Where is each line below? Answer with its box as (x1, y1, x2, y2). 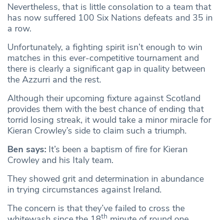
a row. (7, 23, 31, 35)
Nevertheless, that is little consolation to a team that (7, 1, 211, 13)
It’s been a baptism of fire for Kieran (46, 143, 188, 156)
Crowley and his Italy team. (7, 154, 113, 166)
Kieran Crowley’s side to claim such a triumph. (7, 125, 189, 137)
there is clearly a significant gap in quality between (7, 63, 205, 75)
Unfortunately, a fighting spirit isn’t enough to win (7, 41, 202, 54)
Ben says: (7, 143, 46, 156)
